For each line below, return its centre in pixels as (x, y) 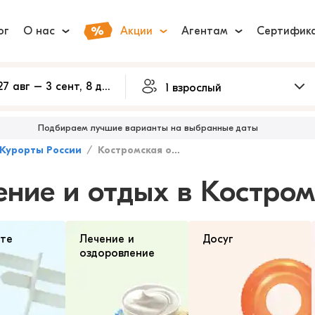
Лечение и (107, 239)
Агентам (205, 31)
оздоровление (117, 253)
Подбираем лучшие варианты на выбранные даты (148, 128)
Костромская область (135, 150)
